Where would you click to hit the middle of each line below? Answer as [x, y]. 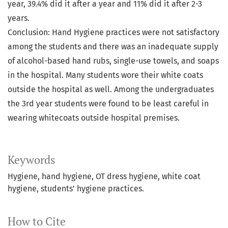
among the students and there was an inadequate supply [113, 47]
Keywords [32, 160]
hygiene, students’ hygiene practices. [76, 189]
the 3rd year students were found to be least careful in [108, 104]
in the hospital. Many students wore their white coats [105, 75]
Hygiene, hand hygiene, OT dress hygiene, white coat [104, 177]
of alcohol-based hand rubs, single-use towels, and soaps [113, 61]
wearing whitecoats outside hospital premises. [94, 118]
